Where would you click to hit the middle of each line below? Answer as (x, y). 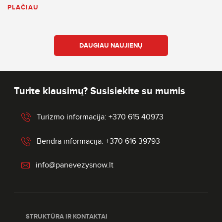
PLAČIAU (23, 7)
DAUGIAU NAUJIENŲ (111, 45)
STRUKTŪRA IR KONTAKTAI (67, 217)
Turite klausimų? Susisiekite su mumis (100, 91)
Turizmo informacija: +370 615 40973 (100, 117)
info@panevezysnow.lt (75, 165)
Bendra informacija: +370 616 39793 (98, 141)
